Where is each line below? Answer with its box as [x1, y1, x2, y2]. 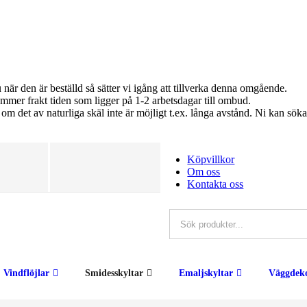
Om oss [187, 166, 221, 177]
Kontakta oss [187, 178, 244, 190]
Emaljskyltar [179, 268, 233, 278]
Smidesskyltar [85, 268, 143, 278]
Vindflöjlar [3, 268, 49, 278]
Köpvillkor [187, 153, 235, 165]
